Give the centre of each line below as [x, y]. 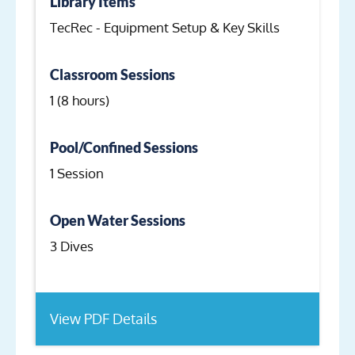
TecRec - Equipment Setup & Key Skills [165, 28]
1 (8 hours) [80, 101]
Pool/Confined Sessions [124, 148]
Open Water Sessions [118, 221]
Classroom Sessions [113, 75]
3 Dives [72, 246]
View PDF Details [103, 318]
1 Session [77, 174]
